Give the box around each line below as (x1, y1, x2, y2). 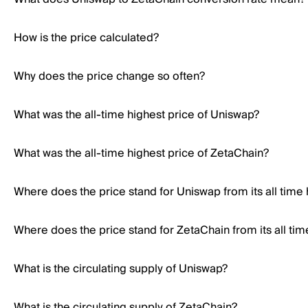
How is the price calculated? (14, 28, 159, 47)
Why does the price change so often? (14, 67, 205, 86)
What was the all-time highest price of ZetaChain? (14, 144, 269, 163)
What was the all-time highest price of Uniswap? (14, 105, 259, 124)
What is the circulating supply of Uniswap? (14, 259, 228, 278)
